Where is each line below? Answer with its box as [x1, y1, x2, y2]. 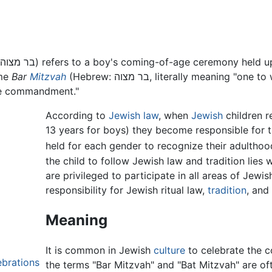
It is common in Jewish [45, 244, 154, 257]
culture [153, 244, 185, 257]
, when [158, 109, 191, 122]
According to [45, 109, 109, 122]
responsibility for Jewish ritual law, [45, 183, 208, 196]
